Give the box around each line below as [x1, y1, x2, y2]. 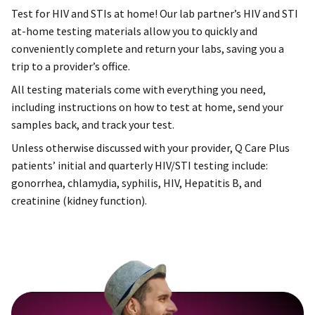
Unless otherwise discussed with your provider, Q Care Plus [11, 141, 290, 155]
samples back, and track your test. [11, 117, 176, 132]
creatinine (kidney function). [11, 193, 147, 208]
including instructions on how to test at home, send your [11, 100, 283, 115]
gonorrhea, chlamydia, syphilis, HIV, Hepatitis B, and [11, 176, 262, 191]
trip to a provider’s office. [11, 59, 130, 74]
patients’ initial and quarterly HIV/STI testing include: [11, 158, 268, 173]
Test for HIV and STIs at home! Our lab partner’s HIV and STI [11, 6, 298, 21]
